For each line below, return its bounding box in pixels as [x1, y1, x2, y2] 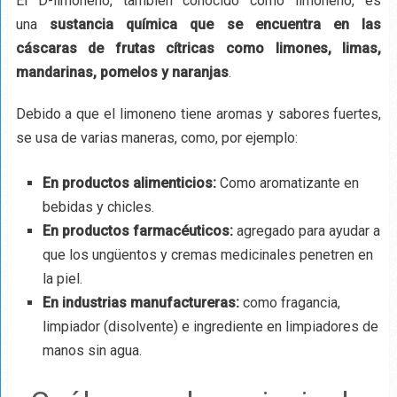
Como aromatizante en [215, 174, 359, 191]
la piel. [42, 269, 82, 287]
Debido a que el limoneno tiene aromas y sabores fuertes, [15, 105, 382, 122]
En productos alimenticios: [42, 174, 216, 191]
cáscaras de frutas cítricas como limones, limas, [15, 39, 382, 57]
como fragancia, [238, 293, 340, 311]
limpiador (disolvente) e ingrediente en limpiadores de [42, 317, 378, 335]
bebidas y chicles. [42, 198, 154, 215]
